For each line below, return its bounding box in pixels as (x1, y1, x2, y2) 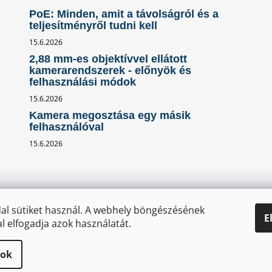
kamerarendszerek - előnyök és (29, 64, 191, 76)
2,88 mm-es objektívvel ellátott (29, 52, 187, 65)
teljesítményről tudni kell (29, 19, 157, 32)
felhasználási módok (29, 75, 136, 88)
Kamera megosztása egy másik (29, 109, 191, 121)
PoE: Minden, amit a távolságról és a (29, 7, 219, 20)
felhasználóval (29, 120, 104, 133)
